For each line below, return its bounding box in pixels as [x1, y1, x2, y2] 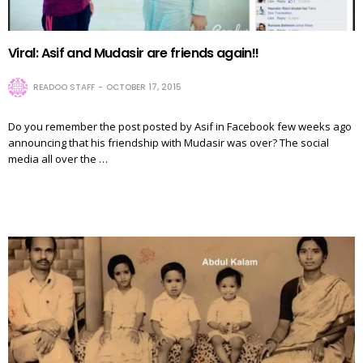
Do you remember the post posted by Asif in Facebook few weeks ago [8, 118, 352, 134]
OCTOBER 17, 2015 [106, 80, 181, 93]
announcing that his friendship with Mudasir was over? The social [8, 135, 329, 150]
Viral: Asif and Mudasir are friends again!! [8, 43, 259, 62]
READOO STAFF [33, 80, 95, 93]
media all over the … [8, 151, 108, 166]
